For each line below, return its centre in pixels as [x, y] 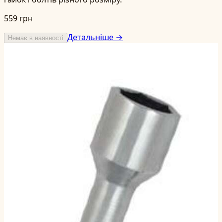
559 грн [18, 18]
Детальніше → [95, 37]
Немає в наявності [36, 38]
